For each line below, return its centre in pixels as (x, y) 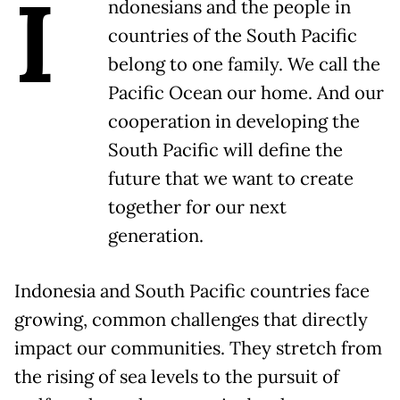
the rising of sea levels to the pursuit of (177, 376)
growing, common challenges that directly (191, 319)
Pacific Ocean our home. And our (246, 92)
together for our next (197, 207)
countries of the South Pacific (233, 35)
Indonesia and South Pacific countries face (192, 291)
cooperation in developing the (234, 121)
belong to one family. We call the (244, 64)
